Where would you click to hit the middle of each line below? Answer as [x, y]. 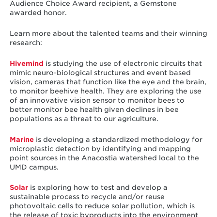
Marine [22, 139]
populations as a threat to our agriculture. [84, 118]
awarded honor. [39, 13]
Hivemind [26, 63]
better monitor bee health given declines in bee [94, 109]
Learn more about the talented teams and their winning [108, 33]
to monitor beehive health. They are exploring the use [105, 91]
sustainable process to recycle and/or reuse [87, 197]
